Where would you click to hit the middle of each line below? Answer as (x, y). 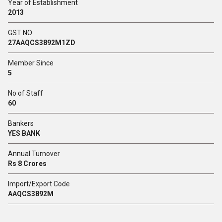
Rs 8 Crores (27, 164)
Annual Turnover (34, 154)
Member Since (31, 63)
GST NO (20, 33)
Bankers (21, 123)
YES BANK (24, 133)
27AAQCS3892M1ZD (42, 43)
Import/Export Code (39, 184)
